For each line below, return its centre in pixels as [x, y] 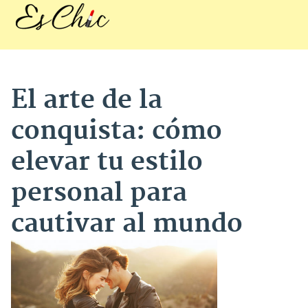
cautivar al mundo [127, 224]
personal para [99, 193]
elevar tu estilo [107, 162]
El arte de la [87, 100]
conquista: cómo [117, 131]
